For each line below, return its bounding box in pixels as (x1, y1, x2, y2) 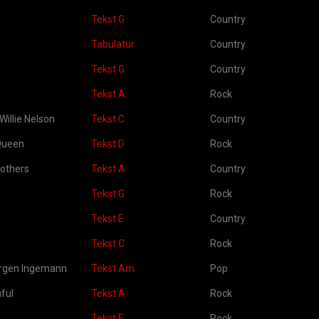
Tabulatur (91, 38, 135, 50)
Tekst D (91, 138, 125, 150)
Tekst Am (91, 263, 135, 274)
